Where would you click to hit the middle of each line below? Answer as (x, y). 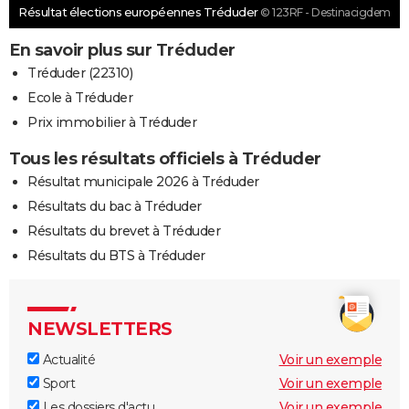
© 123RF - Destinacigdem (325, 12)
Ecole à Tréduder (80, 97)
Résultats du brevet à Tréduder (124, 231)
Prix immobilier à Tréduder (112, 122)
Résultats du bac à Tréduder (115, 206)
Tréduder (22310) (80, 73)
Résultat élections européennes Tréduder (139, 11)
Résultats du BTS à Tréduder (116, 255)
